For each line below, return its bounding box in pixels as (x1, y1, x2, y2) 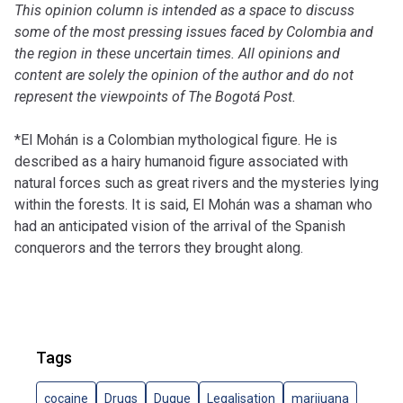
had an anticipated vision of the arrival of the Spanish (14, 218, 345, 236)
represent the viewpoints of (14, 88, 184, 106)
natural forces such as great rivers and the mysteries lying (14, 175, 379, 193)
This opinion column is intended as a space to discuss (14, 2, 354, 20)
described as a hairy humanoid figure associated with (14, 153, 348, 171)
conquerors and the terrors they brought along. (14, 239, 303, 257)
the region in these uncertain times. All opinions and (14, 45, 340, 63)
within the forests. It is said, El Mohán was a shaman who (14, 196, 372, 214)
